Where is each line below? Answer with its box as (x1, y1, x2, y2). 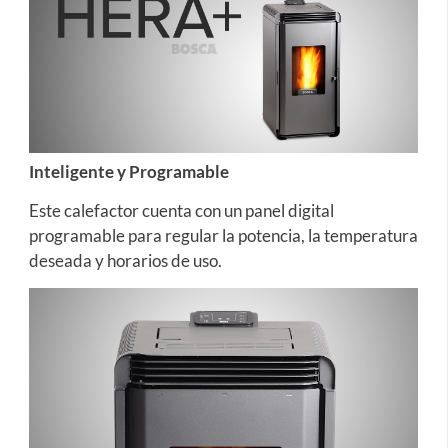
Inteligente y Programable (28, 160, 229, 182)
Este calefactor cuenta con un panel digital (28, 200, 334, 222)
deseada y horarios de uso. (28, 250, 222, 272)
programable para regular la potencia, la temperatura (28, 225, 418, 247)
